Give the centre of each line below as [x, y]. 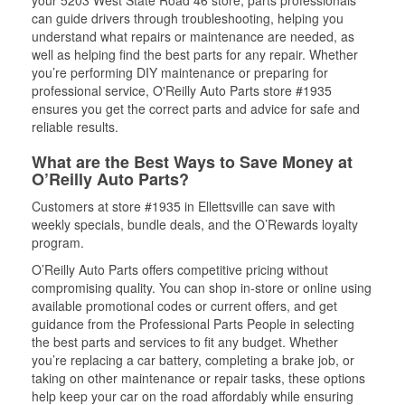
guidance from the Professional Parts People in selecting [193, 324]
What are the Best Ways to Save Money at [192, 162]
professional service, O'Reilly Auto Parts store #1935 [182, 90]
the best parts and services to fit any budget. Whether [185, 342]
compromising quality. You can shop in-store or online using [202, 287]
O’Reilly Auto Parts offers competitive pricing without [180, 269]
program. [58, 242]
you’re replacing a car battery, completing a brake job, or [193, 360]
